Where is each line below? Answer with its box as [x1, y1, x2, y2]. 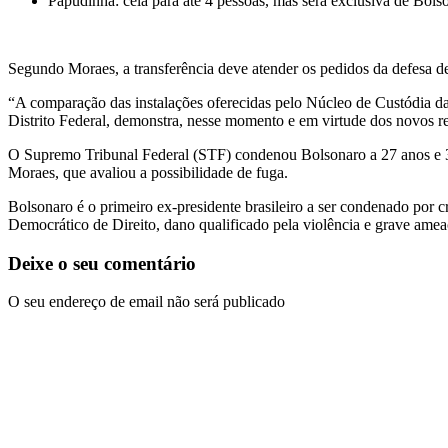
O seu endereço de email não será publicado [8, 293, 285, 311]
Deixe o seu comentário [8, 252, 196, 274]
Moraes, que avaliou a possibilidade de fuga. [8, 163, 288, 181]
